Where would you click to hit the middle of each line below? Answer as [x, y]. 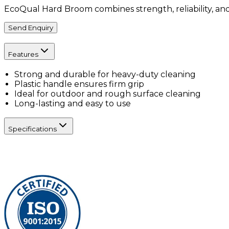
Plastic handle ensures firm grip [79, 84]
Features [23, 54]
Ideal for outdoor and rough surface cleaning [108, 94]
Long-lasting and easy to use [73, 103]
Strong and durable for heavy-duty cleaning [105, 74]
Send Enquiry [31, 28]
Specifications [32, 129]
